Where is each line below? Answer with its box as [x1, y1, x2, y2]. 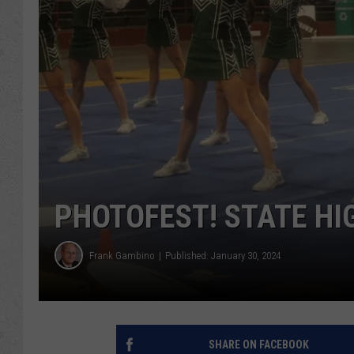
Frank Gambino [89, 249, 155, 262]
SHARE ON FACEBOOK [208, 338, 309, 352]
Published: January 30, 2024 [165, 249, 281, 262]
